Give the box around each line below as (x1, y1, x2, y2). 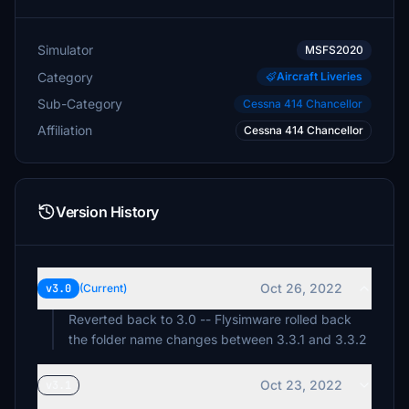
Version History (56, 203, 159, 221)
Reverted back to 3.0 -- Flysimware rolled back (68, 311, 351, 327)
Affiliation (37, 122, 92, 138)
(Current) (79, 281, 127, 295)
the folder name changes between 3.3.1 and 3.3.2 (68, 331, 367, 347)
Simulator (37, 42, 93, 58)
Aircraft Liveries (277, 69, 362, 83)
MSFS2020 (305, 43, 363, 57)
